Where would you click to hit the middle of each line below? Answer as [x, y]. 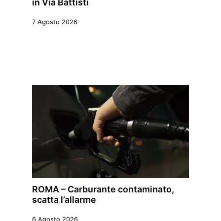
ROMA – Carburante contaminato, [103, 189]
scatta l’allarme [64, 200]
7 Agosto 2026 [55, 22]
